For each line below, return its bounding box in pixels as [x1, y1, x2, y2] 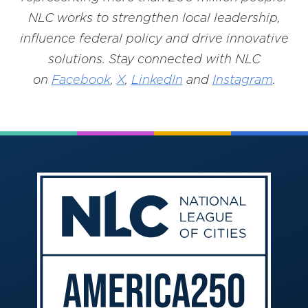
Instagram [212, 72, 273, 87]
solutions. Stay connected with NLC [47, 52, 261, 66]
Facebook [51, 72, 111, 87]
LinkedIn [131, 72, 183, 87]
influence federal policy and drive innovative [19, 31, 289, 45]
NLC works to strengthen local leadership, [27, 10, 280, 25]
